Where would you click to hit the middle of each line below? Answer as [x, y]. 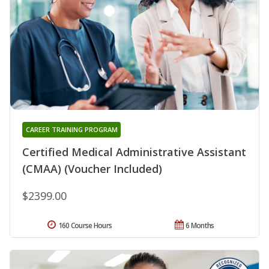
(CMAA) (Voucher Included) [92, 169]
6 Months [200, 226]
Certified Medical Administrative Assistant [134, 152]
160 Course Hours [85, 226]
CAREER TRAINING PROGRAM [71, 130]
